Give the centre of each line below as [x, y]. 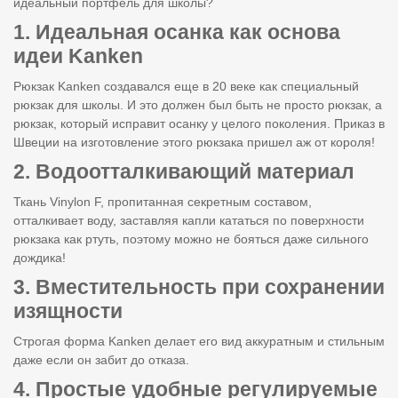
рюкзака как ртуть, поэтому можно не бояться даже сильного [191, 239]
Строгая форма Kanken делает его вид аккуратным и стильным [199, 341]
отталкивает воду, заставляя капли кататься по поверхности [189, 220]
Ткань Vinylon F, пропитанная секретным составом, [163, 201]
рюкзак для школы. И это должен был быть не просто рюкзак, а [198, 104]
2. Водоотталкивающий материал [184, 171]
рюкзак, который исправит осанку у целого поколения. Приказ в [199, 123]
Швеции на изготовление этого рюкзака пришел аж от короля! [194, 142]
